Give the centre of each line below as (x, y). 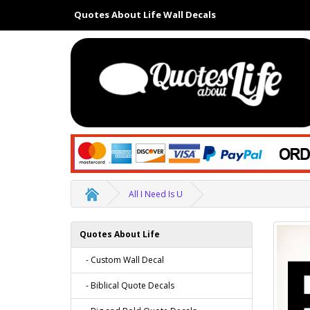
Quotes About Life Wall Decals (145, 15)
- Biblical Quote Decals (127, 285)
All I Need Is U (156, 194)
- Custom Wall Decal (122, 259)
